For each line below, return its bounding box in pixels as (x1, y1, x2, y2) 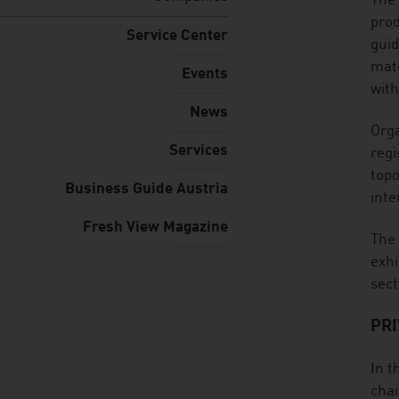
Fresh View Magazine (83, 220, 228, 235)
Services (169, 143, 228, 159)
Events (182, 67, 228, 82)
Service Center (126, 28, 228, 44)
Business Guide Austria (65, 182, 228, 197)
